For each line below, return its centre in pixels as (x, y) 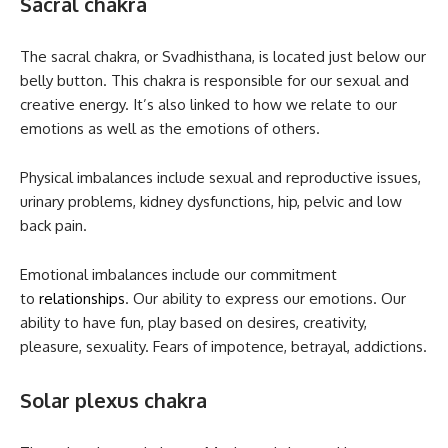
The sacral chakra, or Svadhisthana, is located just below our (223, 57)
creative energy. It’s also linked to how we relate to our (208, 105)
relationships (82, 299)
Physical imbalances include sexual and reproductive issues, (220, 178)
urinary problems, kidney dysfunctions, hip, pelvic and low (211, 202)
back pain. (53, 226)
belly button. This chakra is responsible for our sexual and (214, 81)
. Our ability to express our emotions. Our (265, 299)
